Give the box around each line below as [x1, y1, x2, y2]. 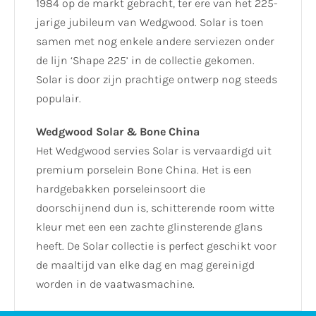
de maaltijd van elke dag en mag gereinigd [36, 257, 255, 272]
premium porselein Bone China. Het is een [36, 162, 252, 176]
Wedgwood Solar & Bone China [36, 124, 200, 138]
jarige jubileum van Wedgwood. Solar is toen [36, 16, 264, 30]
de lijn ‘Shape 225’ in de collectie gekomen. [36, 54, 255, 68]
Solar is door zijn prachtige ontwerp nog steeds [36, 73, 277, 87]
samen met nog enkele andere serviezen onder [36, 35, 274, 49]
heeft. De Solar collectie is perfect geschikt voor [36, 238, 276, 253]
